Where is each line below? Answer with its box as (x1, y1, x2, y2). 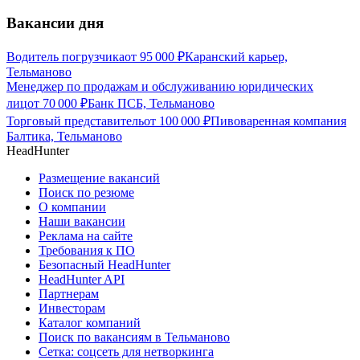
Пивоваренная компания (211, 114, 346, 129)
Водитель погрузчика (6, 50, 125, 64)
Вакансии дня (6, 14, 104, 32)
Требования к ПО (39, 243, 135, 258)
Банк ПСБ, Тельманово (88, 96, 215, 111)
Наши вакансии (39, 215, 125, 229)
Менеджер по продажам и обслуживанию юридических (6, 80, 313, 94)
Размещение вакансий (39, 171, 160, 186)
